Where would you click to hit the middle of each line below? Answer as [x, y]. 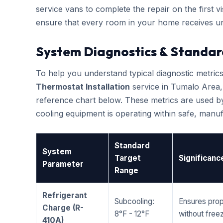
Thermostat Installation [83, 87]
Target [128, 158]
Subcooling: [134, 201]
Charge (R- [63, 208]
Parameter [63, 164]
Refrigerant [65, 195]
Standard [132, 146]
